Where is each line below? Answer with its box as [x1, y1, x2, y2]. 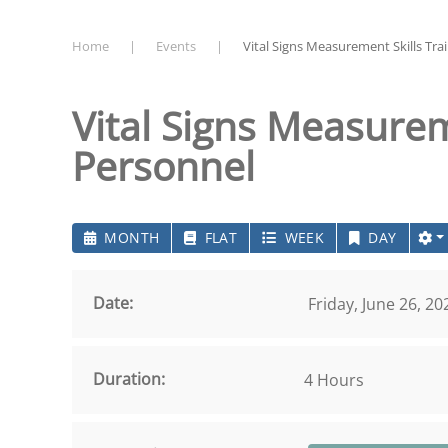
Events [156, 37, 196, 55]
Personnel [72, 140, 255, 192]
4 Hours [303, 369, 364, 391]
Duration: [93, 368, 165, 390]
